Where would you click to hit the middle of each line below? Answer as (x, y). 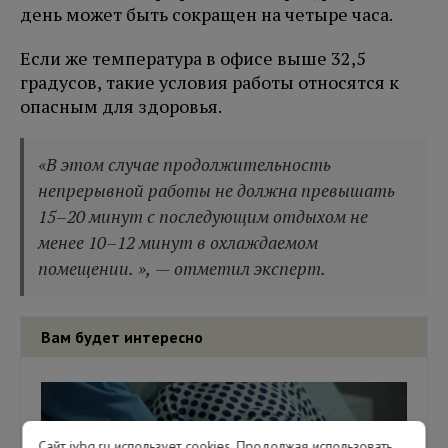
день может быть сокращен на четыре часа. (206, 14)
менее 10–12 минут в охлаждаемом (178, 243)
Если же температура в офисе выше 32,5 (193, 58)
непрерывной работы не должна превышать (217, 191)
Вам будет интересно (122, 337)
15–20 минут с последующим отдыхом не (203, 217)
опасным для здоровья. (121, 106)
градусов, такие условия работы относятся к (209, 82)
